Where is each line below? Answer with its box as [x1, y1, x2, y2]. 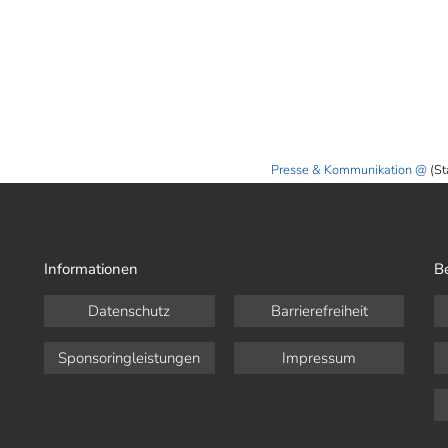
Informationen [44, 259, 138, 279]
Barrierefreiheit [270, 301, 368, 321]
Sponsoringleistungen [58, 348, 201, 368]
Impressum [282, 348, 357, 368]
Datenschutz [88, 301, 171, 321]
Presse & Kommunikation [270, 161, 412, 179]
